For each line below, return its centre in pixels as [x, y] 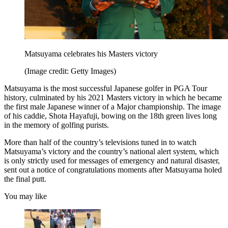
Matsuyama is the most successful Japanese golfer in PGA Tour [106, 88]
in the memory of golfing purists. [56, 125]
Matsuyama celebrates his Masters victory [91, 53]
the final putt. [25, 179]
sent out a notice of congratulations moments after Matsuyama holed [113, 169]
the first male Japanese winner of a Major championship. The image [112, 106]
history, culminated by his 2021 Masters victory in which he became [113, 97]
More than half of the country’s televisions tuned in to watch [100, 142]
